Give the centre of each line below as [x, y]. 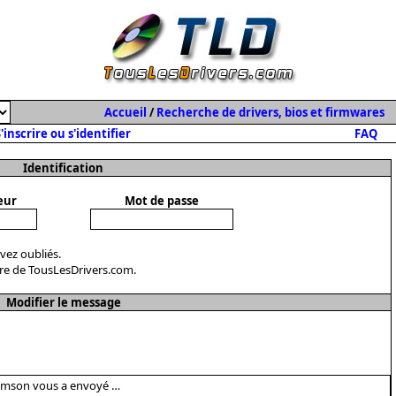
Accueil [125, 112]
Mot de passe [161, 201]
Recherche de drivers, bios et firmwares [270, 112]
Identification [63, 168]
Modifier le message [63, 302]
